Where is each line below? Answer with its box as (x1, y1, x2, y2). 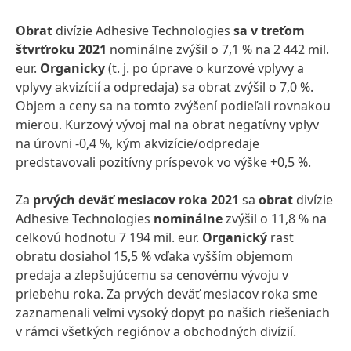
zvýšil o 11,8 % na (223, 210, 327, 227)
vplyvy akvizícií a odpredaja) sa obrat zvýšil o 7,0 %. (16, 78, 313, 96)
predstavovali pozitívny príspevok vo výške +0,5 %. (16, 154, 311, 171)
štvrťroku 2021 (16, 41, 110, 58)
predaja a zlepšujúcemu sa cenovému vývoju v (16, 266, 288, 284)
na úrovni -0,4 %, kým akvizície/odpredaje (16, 135, 259, 152)
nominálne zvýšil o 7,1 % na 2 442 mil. (110, 41, 329, 58)
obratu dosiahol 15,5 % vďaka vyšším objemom (16, 248, 293, 265)
